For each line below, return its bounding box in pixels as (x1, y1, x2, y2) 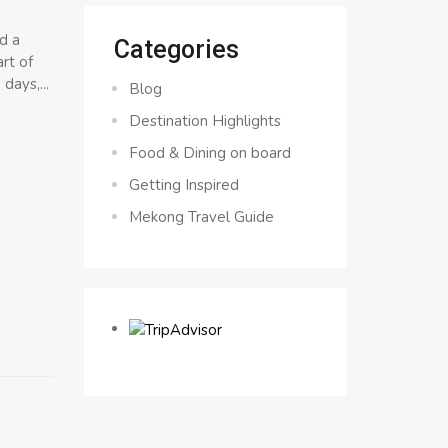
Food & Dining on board (128, 143, 291, 163)
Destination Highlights (128, 111, 281, 131)
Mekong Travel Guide (128, 207, 274, 227)
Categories (113, 35, 239, 64)
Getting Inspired (128, 175, 239, 195)
